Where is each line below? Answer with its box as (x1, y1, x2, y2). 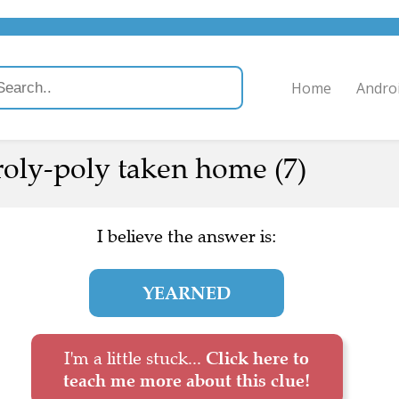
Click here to (206, 347, 309, 369)
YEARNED (142, 282, 231, 304)
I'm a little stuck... (64, 347, 206, 370)
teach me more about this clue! (63, 370, 310, 391)
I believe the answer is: (96, 225, 277, 248)
